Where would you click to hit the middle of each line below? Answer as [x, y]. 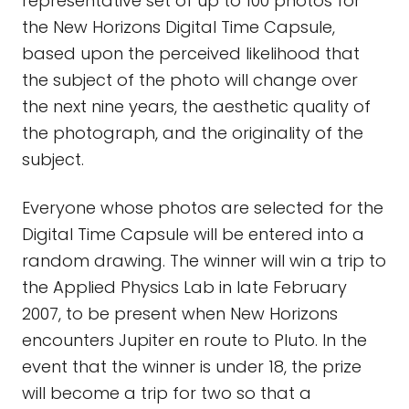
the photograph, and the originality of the [193, 133]
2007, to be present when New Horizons [180, 314]
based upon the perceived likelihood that [191, 53]
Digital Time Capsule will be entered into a [193, 234]
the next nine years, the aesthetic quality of [196, 106]
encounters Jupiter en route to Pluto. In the [194, 340]
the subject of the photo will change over [190, 80]
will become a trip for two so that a [167, 393]
